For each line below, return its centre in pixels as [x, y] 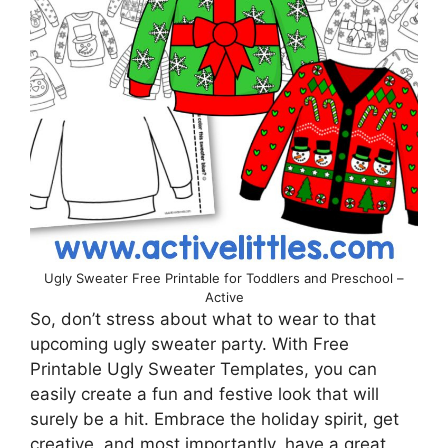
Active [224, 296]
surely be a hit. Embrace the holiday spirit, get [214, 418]
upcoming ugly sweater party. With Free [189, 343]
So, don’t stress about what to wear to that [203, 318]
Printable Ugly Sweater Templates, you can [203, 368]
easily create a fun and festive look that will [204, 393]
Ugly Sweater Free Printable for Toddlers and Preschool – [224, 277]
